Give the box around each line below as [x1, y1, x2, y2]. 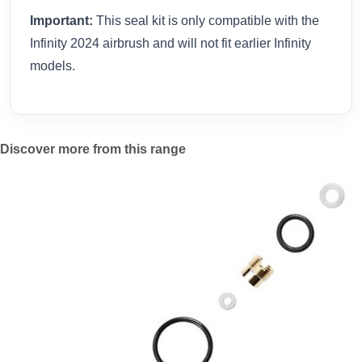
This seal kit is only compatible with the [93, 13, 319, 27]
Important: [30, 13, 93, 27]
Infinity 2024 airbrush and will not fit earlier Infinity [30, 36, 311, 50]
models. [30, 58, 75, 73]
